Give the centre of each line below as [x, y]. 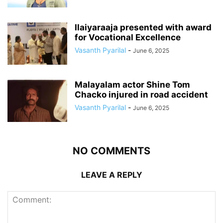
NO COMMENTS [111, 151]
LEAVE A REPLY [111, 174]
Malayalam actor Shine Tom [132, 84]
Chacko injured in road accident [141, 94]
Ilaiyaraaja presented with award [143, 27]
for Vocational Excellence [128, 37]
